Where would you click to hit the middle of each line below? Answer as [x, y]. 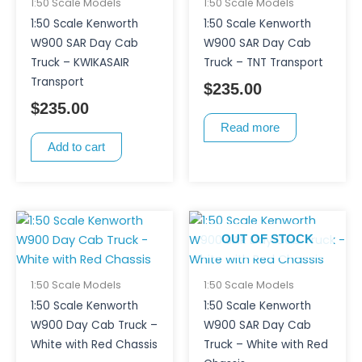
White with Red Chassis [94, 345]
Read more [250, 127]
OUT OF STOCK [267, 240]
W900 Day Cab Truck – [94, 326]
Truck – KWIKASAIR [80, 62]
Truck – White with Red [265, 345]
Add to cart [76, 147]
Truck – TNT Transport [263, 62]
